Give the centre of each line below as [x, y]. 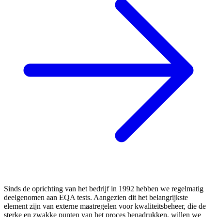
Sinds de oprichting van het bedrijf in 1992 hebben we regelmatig [104, 188]
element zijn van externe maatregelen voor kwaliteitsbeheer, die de [105, 206]
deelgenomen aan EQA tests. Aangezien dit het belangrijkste [96, 197]
